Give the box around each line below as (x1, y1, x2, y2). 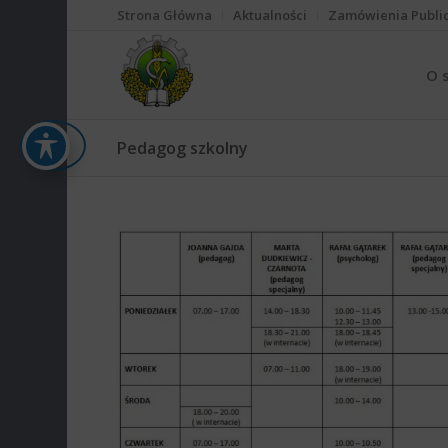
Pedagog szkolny (117, 137, 249, 159)
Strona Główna (117, 6, 213, 24)
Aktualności (233, 6, 308, 24)
